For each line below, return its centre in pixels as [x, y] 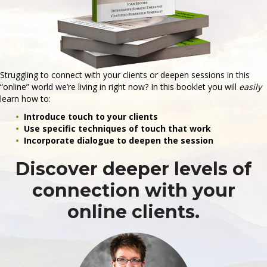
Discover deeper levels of [133, 169]
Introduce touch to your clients [91, 117]
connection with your [133, 190]
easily [250, 87]
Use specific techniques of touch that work [117, 128]
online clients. [133, 212]
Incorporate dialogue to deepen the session [119, 140]
